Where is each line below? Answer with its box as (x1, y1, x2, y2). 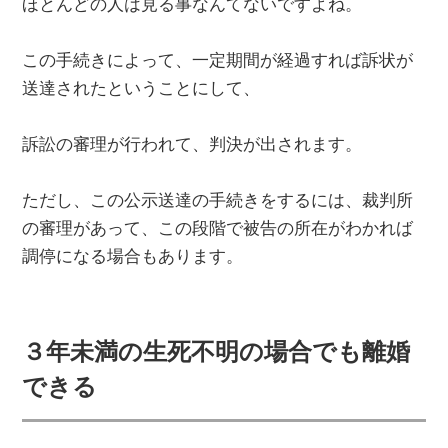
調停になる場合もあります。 (22, 247, 244, 267)
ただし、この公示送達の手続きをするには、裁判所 (22, 191, 414, 211)
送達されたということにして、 (22, 79, 261, 99)
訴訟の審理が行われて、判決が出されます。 (22, 135, 363, 155)
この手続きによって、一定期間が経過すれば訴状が (22, 51, 414, 71)
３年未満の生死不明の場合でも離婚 (22, 338, 411, 365)
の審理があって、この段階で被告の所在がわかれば (22, 219, 414, 239)
